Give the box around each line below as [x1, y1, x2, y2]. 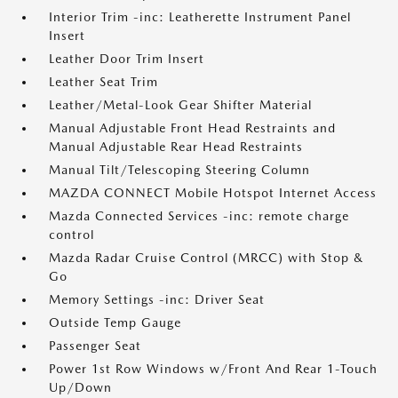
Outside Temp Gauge [49, 315, 181, 330]
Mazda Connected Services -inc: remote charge [49, 209, 349, 223]
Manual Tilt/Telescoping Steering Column [49, 163, 310, 177]
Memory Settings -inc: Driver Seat [49, 292, 265, 306]
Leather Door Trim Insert [49, 52, 204, 66]
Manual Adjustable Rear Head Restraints [49, 139, 303, 154]
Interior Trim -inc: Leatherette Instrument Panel [49, 10, 351, 24]
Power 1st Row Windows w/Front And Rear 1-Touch [49, 362, 378, 376]
